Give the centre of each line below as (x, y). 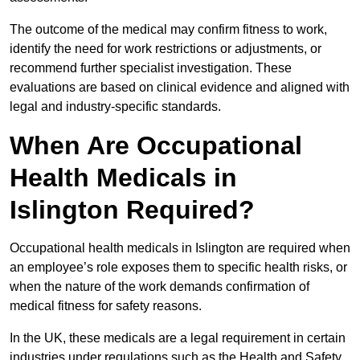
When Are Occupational (156, 146)
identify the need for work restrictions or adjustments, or (166, 49)
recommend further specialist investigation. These (151, 68)
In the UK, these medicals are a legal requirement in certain (178, 338)
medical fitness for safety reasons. (107, 306)
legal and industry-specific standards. (115, 107)
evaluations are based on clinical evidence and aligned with (180, 88)
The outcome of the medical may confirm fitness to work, (168, 30)
